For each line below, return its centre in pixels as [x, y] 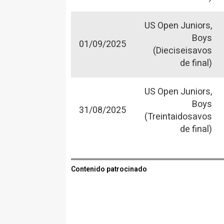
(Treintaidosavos [178, 116]
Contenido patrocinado [109, 169]
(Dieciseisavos [182, 50]
